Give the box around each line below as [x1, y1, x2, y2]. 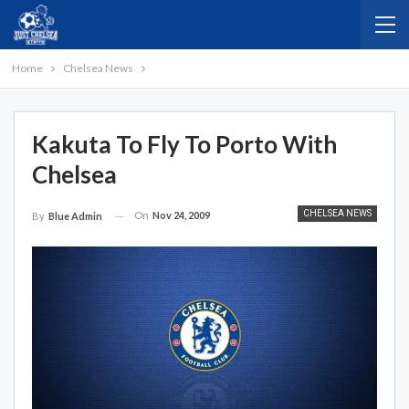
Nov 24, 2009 [152, 209, 210, 221]
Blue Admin [48, 210, 102, 223]
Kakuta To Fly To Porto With [32, 130, 337, 159]
